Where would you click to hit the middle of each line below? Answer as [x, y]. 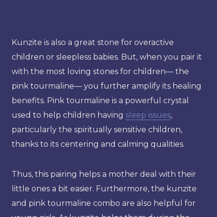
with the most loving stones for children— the [100, 71]
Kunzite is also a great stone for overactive [93, 42]
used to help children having [69, 115]
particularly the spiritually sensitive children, [97, 129]
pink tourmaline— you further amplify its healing [107, 86]
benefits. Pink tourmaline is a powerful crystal [100, 100]
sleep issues [148, 115]
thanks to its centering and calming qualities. [98, 144]
